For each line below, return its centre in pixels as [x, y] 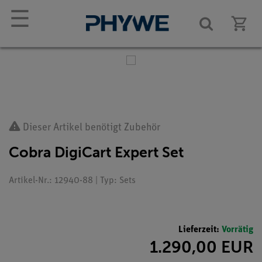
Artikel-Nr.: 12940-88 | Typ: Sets [72, 181]
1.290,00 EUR [201, 247]
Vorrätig [237, 230]
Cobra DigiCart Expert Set [96, 152]
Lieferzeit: [200, 230]
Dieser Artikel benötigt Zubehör [90, 128]
